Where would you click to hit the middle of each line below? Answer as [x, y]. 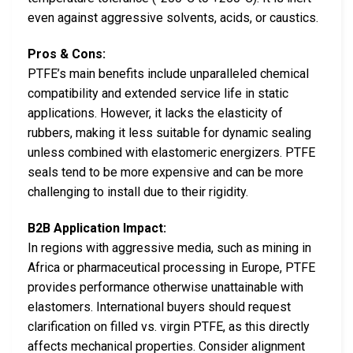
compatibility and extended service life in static [158, 94]
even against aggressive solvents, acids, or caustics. [173, 18]
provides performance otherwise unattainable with [165, 287]
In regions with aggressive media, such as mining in [169, 247]
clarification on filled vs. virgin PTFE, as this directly [169, 326]
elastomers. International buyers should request [159, 307]
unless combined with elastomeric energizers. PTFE [171, 153]
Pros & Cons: [67, 54]
